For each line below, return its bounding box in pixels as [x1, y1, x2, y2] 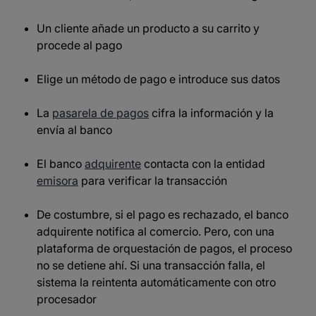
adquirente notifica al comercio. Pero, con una [37, 224, 274, 238]
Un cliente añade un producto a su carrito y [37, 21, 260, 35]
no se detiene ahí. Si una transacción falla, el [37, 258, 265, 272]
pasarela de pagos [52, 106, 149, 120]
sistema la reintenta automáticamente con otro [37, 275, 276, 289]
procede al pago [37, 38, 122, 52]
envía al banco [37, 123, 115, 137]
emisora [37, 174, 78, 188]
